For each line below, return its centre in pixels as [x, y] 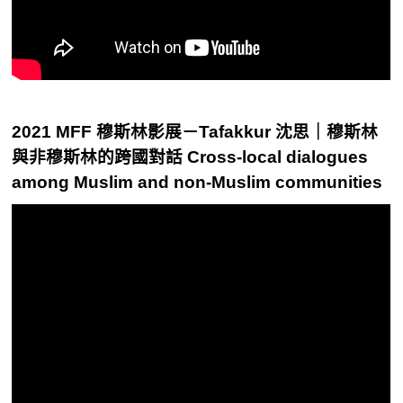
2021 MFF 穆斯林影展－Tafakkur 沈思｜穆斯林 [195, 132]
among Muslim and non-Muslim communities [197, 182]
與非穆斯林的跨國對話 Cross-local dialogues [190, 157]
